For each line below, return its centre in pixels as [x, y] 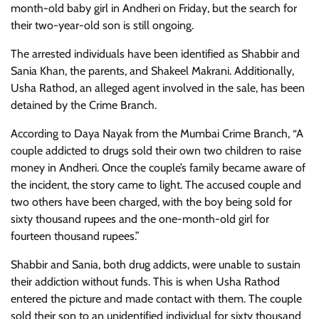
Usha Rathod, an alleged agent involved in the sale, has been [158, 88]
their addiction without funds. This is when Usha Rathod [145, 282]
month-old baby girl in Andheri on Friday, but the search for [154, 8]
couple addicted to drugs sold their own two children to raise [156, 151]
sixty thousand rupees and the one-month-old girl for [140, 219]
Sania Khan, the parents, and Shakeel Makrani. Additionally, [152, 71]
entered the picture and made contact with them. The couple [156, 299]
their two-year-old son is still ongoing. [102, 25]
